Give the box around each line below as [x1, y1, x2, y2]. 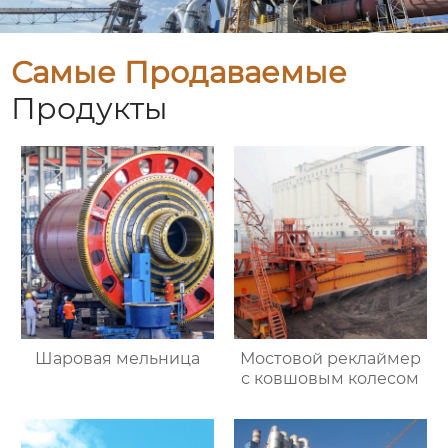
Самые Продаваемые [11, 54, 348, 92]
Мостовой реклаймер [239, 348, 421, 368]
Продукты [11, 90, 169, 128]
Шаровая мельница [35, 348, 201, 368]
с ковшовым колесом [241, 368, 420, 388]
